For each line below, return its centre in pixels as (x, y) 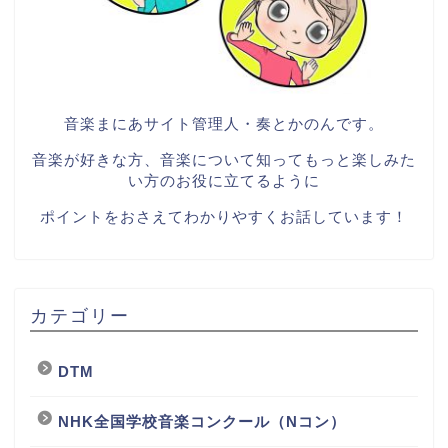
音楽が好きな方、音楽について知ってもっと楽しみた (224, 160)
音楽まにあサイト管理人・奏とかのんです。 (224, 124)
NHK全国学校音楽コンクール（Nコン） (202, 421)
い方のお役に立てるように (224, 181)
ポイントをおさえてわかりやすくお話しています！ (224, 217)
